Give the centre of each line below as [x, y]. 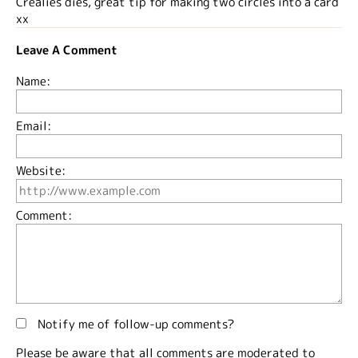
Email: [34, 125]
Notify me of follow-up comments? [134, 324]
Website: [41, 170]
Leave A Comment [67, 50]
